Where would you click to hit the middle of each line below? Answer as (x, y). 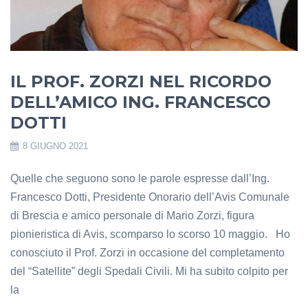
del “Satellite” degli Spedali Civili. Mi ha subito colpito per (149, 271)
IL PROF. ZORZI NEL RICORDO (141, 81)
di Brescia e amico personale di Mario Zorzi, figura (132, 215)
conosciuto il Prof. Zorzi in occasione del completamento (147, 252)
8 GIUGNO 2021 (54, 146)
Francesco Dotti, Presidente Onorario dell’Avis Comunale (150, 197)
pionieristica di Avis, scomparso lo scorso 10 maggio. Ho (150, 234)
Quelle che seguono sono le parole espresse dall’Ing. (140, 178)
